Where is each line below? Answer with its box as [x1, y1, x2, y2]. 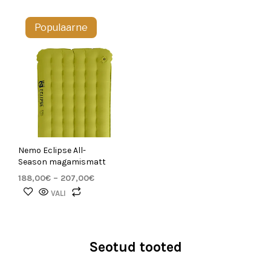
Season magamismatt [18, 157, 106, 168]
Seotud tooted [89, 239, 182, 256]
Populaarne [34, 21, 88, 33]
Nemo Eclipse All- [18, 145, 86, 156]
